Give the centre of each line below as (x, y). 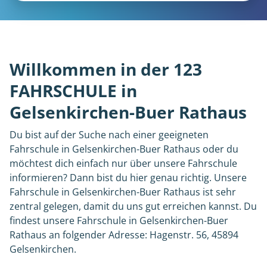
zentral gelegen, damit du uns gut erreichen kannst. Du (133, 206)
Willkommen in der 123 (106, 69)
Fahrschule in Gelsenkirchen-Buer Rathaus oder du (124, 149)
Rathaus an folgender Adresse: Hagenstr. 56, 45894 (124, 235)
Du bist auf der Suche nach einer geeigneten (109, 135)
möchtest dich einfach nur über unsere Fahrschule (123, 163)
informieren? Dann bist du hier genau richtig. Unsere (128, 178)
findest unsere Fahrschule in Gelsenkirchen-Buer (119, 221)
